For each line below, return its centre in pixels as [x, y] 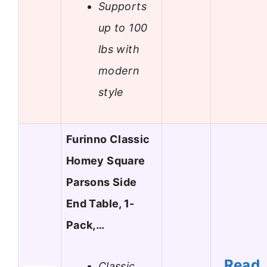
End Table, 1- [100, 204]
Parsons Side [102, 182]
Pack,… [86, 225]
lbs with [119, 49]
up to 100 [123, 27]
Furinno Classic [108, 139]
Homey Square [106, 161]
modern [119, 70]
